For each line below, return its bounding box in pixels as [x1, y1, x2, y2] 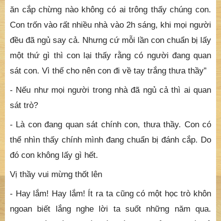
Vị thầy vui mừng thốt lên [10, 169, 102, 180]
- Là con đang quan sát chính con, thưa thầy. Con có [10, 119, 211, 130]
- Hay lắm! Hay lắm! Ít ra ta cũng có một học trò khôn [10, 188, 211, 199]
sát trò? [10, 100, 38, 110]
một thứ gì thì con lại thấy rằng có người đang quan [10, 50, 211, 61]
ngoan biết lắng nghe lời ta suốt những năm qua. [10, 204, 211, 214]
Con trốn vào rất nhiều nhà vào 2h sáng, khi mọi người [10, 20, 211, 30]
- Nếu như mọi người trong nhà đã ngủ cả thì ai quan [10, 85, 211, 95]
